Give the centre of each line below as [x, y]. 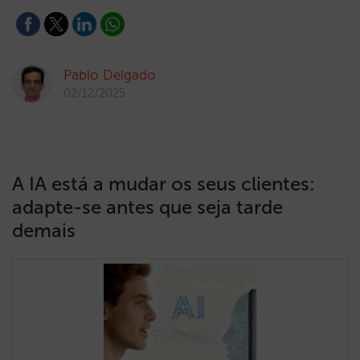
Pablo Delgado [110, 75]
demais [44, 230]
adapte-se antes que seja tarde [147, 207]
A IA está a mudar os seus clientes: [164, 184]
